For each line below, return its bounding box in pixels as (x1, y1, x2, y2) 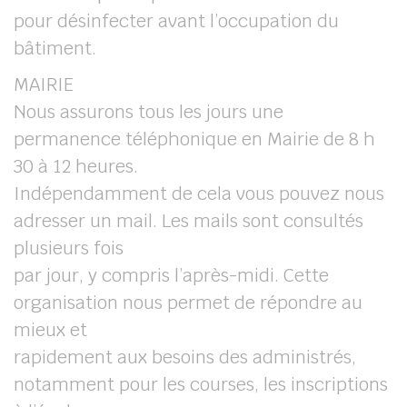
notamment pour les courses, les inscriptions (14, 372, 388, 396)
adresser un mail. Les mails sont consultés (14, 209, 363, 233)
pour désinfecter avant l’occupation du (14, 9, 339, 33)
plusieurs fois (14, 236, 124, 260)
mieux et (14, 318, 87, 342)
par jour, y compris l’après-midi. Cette (14, 263, 329, 287)
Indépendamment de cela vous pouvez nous (14, 182, 384, 205)
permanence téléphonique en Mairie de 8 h (14, 127, 375, 151)
